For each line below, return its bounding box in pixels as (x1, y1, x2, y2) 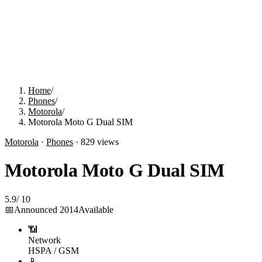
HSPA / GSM (28, 245, 79, 256)
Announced (14, 204, 60, 215)
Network (28, 235, 61, 245)
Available (78, 204, 113, 215)
